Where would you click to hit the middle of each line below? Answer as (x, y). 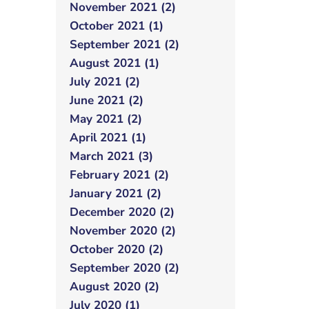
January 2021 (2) (116, 193)
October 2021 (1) (117, 26)
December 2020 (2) (122, 212)
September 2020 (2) (124, 268)
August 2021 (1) (114, 63)
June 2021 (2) (107, 100)
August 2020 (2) (114, 287)
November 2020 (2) (123, 231)
